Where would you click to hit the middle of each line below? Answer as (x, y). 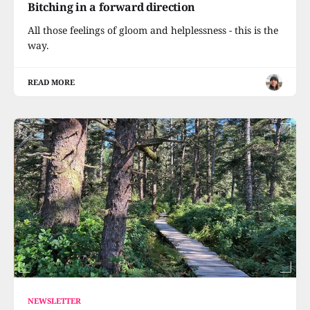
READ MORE (52, 82)
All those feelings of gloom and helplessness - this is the (153, 30)
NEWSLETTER (55, 300)
